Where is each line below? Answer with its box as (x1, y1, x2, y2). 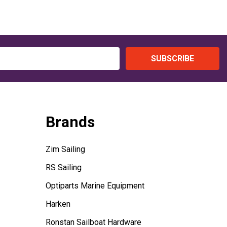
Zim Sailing (45, 144, 85, 155)
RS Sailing (45, 163, 82, 173)
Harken (45, 199, 70, 209)
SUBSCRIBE (150, 53, 194, 63)
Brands (45, 113, 95, 131)
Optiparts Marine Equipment (45, 181, 144, 191)
